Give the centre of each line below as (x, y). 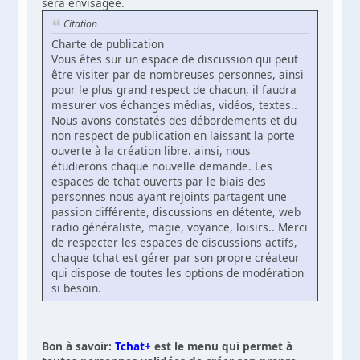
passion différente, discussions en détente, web (176, 211)
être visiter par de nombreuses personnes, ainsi (178, 74)
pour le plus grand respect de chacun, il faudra (174, 89)
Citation (81, 24)
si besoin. (77, 288)
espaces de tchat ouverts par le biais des (159, 181)
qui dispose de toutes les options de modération (178, 272)
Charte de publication (108, 43)
